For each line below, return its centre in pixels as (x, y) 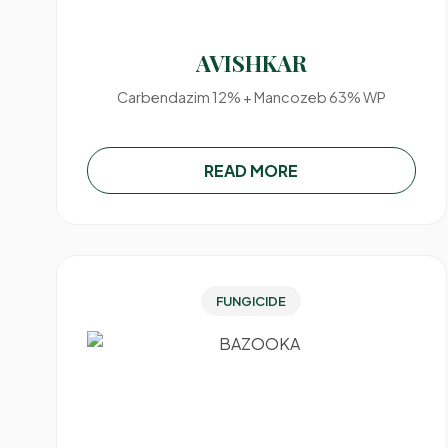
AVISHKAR (251, 63)
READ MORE (251, 170)
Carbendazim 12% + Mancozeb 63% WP (251, 97)
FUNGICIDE (251, 301)
